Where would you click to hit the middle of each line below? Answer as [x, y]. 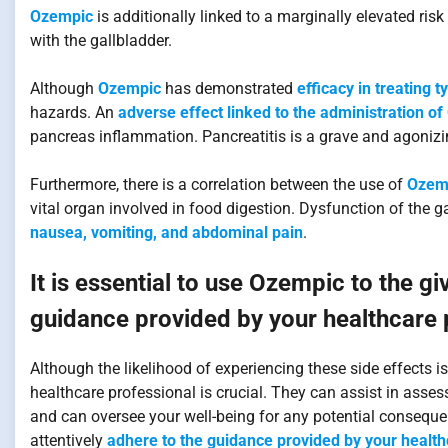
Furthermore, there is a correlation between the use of [218, 184]
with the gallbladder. [101, 40]
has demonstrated [229, 88]
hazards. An [74, 112]
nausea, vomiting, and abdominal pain [166, 232]
